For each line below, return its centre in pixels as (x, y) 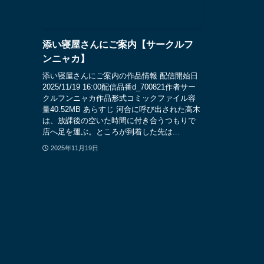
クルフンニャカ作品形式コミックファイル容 (119, 98)
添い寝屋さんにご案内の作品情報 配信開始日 (120, 75)
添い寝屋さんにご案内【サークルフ (118, 45)
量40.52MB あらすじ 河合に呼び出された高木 (121, 109)
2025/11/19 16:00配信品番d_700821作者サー (119, 87)
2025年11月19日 (74, 148)
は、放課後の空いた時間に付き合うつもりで (119, 120)
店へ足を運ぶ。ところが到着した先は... (111, 131)
